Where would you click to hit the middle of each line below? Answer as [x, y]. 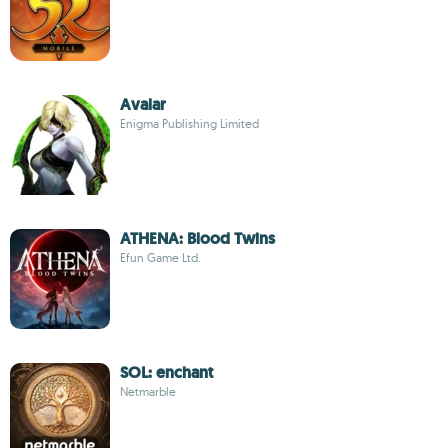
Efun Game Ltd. [160, 257]
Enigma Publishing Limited [189, 123]
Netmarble [148, 391]
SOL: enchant [166, 372]
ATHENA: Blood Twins [197, 238]
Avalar [143, 104]
